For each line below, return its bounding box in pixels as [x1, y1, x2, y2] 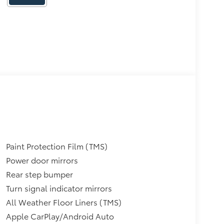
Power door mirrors [5, 153, 78, 165]
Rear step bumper [5, 167, 73, 179]
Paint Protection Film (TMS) [5, 139, 107, 151]
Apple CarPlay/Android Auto [5, 209, 114, 221]
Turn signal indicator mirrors [5, 181, 112, 193]
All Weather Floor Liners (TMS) [5, 195, 121, 207]
